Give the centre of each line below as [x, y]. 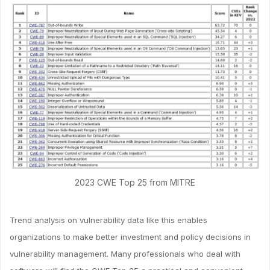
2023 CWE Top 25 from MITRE [135, 182]
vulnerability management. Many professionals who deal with [125, 253]
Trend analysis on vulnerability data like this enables [108, 220]
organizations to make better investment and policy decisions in [130, 237]
